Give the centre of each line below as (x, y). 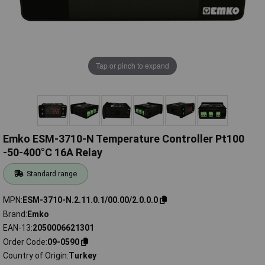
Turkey (83, 256)
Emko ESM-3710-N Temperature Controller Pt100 (124, 139)
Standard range (52, 174)
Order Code (24, 242)
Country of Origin (35, 256)
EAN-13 (17, 228)
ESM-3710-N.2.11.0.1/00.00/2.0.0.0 (90, 200)
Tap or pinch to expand (132, 66)
